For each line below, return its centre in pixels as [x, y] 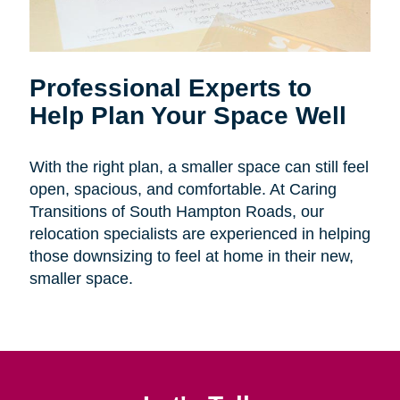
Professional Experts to [170, 88]
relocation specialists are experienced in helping [200, 234]
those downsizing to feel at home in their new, [191, 257]
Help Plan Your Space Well [187, 116]
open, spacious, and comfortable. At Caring [183, 190]
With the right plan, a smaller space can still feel [199, 167]
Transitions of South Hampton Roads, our [176, 212]
